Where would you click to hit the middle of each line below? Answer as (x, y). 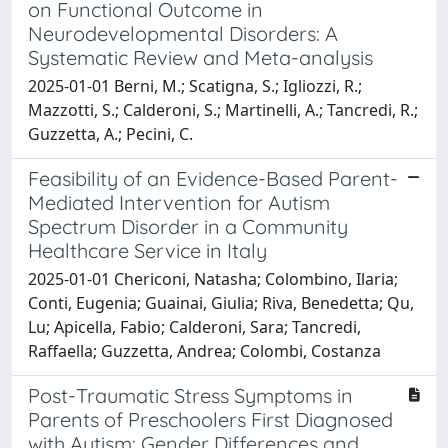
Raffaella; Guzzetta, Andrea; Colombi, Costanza (204, 350)
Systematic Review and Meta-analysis (200, 57)
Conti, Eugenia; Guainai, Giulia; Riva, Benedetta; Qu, (221, 302)
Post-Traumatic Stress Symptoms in (190, 395)
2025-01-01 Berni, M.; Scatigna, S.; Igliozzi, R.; (195, 85)
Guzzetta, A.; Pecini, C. (110, 133)
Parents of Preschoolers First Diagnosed (210, 419)
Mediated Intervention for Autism (179, 202)
